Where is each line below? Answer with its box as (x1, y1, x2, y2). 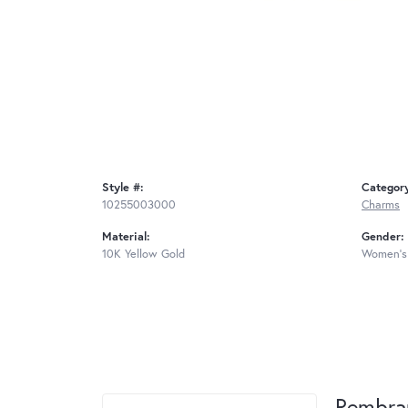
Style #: (102, 179, 144, 196)
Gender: (362, 229, 404, 245)
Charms (362, 197, 400, 213)
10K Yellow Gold (102, 246, 185, 262)
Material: (102, 229, 150, 245)
